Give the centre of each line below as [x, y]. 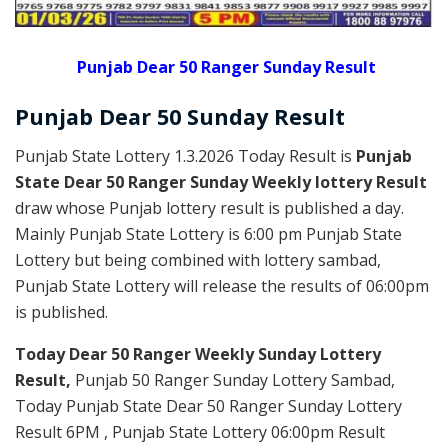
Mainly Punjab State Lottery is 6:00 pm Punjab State [208, 233]
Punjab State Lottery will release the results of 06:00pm [222, 285]
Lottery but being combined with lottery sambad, [198, 259]
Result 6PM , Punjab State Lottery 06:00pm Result [200, 431]
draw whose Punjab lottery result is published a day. [209, 207]
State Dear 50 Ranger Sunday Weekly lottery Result [221, 181]
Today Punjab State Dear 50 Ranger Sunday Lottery [208, 405]
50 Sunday [212, 117]
